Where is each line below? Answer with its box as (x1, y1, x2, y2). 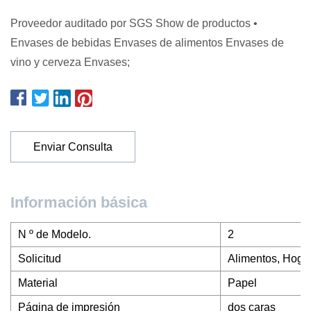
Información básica (10, 194, 147, 211)
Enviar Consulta (33, 140, 112, 153)
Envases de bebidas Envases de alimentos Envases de (10, 37, 284, 49)
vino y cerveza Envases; (10, 56, 130, 68)
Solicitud (18, 253, 61, 264)
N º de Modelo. (18, 228, 91, 240)
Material (18, 277, 58, 289)
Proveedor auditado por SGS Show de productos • (10, 17, 258, 29)
